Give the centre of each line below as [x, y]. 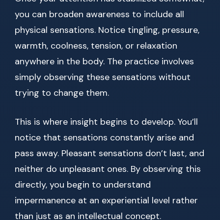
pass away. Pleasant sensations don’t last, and [110, 153]
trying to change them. [62, 93]
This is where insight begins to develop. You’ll [106, 122]
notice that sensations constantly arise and [104, 138]
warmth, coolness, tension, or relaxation [96, 46]
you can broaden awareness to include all [99, 14]
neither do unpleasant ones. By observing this [108, 169]
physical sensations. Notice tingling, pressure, [107, 30]
